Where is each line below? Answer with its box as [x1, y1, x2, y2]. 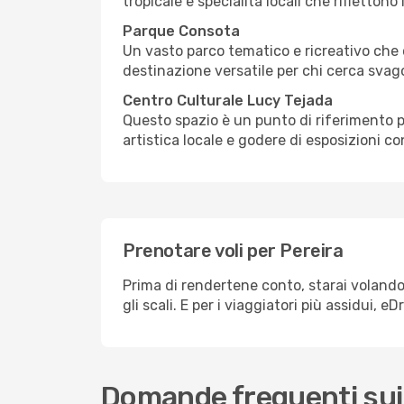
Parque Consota [123, 23, 240, 40]
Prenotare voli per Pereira [123, 240, 344, 262]
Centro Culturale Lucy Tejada [123, 92, 333, 109]
